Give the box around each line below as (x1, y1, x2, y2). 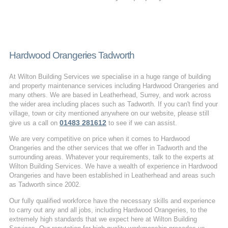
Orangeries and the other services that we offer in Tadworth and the (9, 144, 207, 152)
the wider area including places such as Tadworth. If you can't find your (9, 100, 218, 108)
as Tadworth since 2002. (9, 181, 81, 189)
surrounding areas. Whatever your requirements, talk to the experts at (9, 153, 214, 161)
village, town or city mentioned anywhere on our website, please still (9, 109, 209, 117)
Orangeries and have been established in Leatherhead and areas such (9, 172, 215, 180)
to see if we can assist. (106, 119, 177, 127)
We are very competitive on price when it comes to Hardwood (9, 135, 190, 143)
